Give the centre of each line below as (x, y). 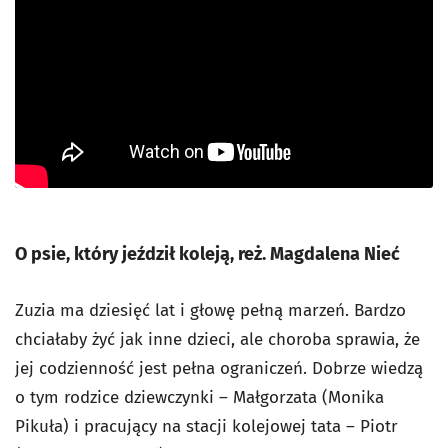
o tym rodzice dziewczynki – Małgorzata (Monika (199, 398)
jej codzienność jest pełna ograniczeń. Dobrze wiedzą (219, 369)
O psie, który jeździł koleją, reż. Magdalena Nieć (207, 254)
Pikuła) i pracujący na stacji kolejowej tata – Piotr (206, 427)
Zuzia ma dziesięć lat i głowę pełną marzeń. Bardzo (210, 311)
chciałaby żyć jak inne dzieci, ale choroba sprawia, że (217, 340)
